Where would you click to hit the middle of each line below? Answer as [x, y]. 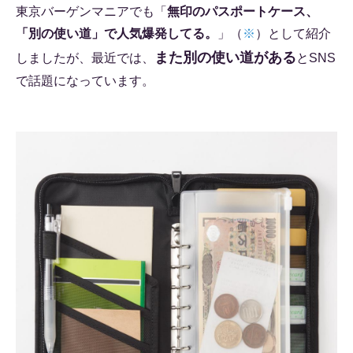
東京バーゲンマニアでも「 [91, 12]
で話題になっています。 [85, 81]
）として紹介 [293, 34]
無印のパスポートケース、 [243, 12]
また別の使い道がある [225, 58]
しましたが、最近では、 [85, 58]
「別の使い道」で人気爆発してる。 [117, 34]
